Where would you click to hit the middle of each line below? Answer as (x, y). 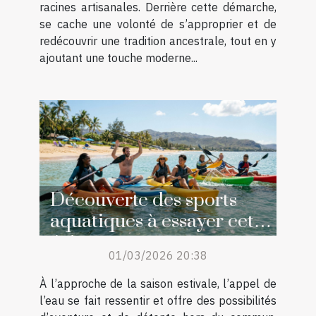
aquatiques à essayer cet (152, 222)
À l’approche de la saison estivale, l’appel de (158, 284)
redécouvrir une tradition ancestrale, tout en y (158, 41)
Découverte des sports (144, 201)
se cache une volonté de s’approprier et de (158, 24)
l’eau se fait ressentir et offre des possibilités (158, 301)
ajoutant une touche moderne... (119, 58)
